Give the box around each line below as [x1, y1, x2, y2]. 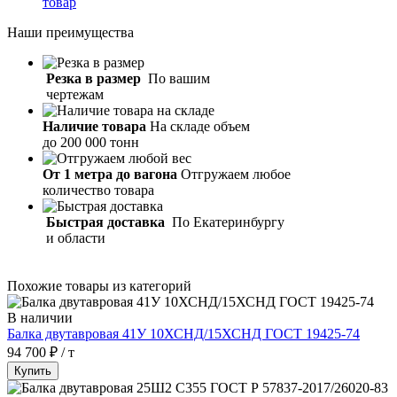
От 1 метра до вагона [43, 166, 177, 182]
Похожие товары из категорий [7, 277, 191, 293]
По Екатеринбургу [168, 214, 288, 230]
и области [43, 230, 105, 245]
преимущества [46, 24, 134, 40]
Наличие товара [43, 118, 146, 134]
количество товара [43, 182, 154, 198]
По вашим [144, 70, 214, 86]
